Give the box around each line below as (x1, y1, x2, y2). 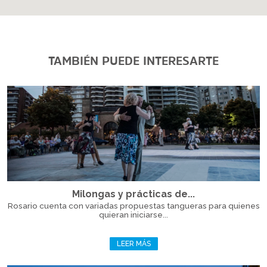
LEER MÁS (116, 240, 151, 248)
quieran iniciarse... (99, 210, 168, 219)
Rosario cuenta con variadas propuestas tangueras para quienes (7, 201, 260, 210)
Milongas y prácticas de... (72, 188, 195, 200)
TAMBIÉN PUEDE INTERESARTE (48, 55, 219, 67)
